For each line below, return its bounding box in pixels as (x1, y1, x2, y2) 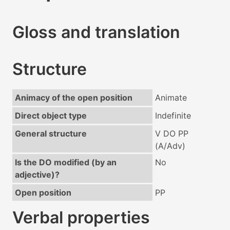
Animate (155, 92, 187, 103)
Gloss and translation (12, 22, 180, 43)
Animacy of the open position (14, 92, 132, 103)
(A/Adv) (155, 141, 185, 151)
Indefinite (155, 110, 191, 121)
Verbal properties (12, 207, 150, 228)
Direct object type (14, 110, 87, 121)
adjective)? (14, 169, 60, 180)
